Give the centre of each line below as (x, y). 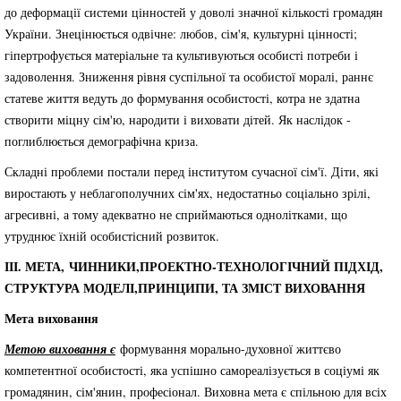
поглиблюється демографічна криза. (102, 141)
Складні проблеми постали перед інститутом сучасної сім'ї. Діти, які (192, 171)
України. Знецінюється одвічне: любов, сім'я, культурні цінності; (181, 34)
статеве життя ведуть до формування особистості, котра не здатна (182, 98)
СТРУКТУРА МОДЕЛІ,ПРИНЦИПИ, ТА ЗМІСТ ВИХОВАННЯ (185, 288)
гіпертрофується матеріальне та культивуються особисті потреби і (181, 55)
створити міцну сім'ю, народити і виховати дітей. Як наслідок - (178, 119)
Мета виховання (51, 318)
